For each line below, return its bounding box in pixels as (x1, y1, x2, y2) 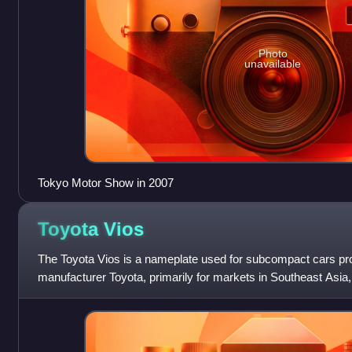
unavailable (244, 57, 302, 70)
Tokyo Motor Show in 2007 (37, 176, 174, 190)
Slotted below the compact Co (37, 288, 191, 302)
